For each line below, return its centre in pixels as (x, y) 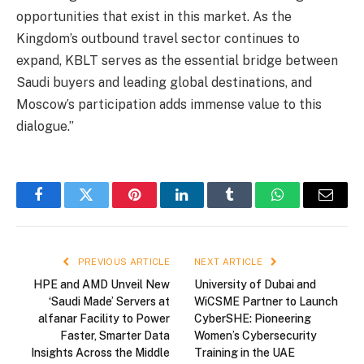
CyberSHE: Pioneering (253, 319)
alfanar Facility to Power (104, 319)
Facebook (65, 207)
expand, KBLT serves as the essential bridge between (177, 61)
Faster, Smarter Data (115, 336)
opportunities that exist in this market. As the (154, 17)
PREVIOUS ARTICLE (122, 262)
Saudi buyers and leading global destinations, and (164, 83)
